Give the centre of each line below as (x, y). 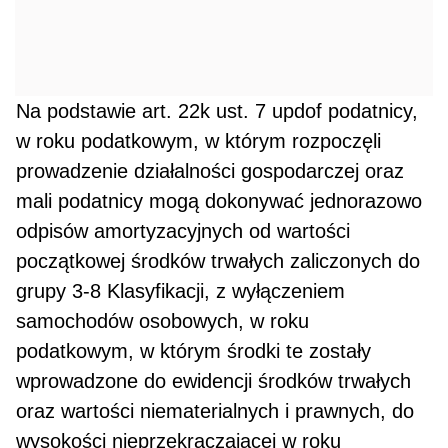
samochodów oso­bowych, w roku (163, 321)
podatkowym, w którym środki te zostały (194, 351)
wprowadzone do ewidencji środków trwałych (214, 381)
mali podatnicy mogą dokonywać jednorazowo (219, 201)
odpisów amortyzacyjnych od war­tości (183, 231)
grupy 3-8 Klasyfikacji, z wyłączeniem (181, 291)
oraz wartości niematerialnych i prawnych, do (215, 411)
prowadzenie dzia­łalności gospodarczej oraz (210, 171)
